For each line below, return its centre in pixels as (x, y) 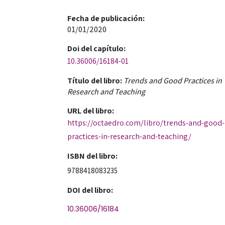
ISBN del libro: (93, 156)
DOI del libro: (90, 190)
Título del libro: (95, 80)
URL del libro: (91, 110)
